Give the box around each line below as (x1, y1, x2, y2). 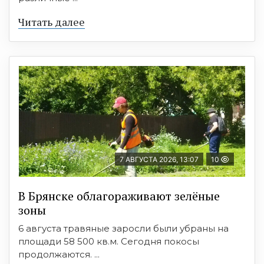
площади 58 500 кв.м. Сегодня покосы (18, 236, 199, 247)
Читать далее (18, 15, 85, 29)
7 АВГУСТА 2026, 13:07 (120, 155, 199, 164)
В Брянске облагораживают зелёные (18, 188, 220, 204)
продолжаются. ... (18, 249, 100, 260)
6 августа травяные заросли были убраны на (18, 223, 229, 235)
